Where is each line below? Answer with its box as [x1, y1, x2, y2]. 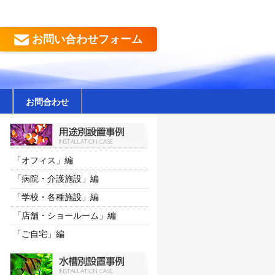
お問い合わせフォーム [31, 33, 142, 45]
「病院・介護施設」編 [13, 174, 99, 184]
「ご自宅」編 [13, 229, 64, 239]
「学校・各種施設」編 [13, 192, 99, 202]
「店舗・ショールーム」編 [13, 211, 116, 220]
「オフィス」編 [13, 155, 73, 165]
